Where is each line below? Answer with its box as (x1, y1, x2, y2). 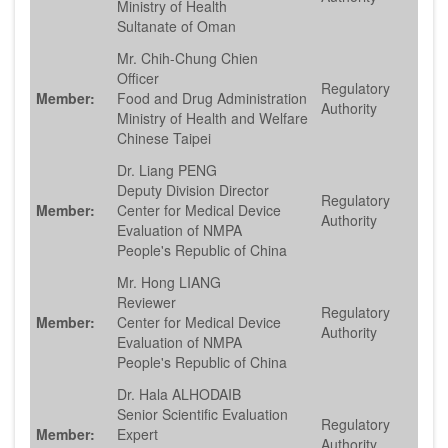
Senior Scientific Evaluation (117, 404, 288, 425)
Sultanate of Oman (117, 16, 236, 37)
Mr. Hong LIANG (117, 272, 221, 293)
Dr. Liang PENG (117, 160, 217, 181)
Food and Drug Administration (117, 88, 307, 109)
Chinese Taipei (117, 128, 211, 149)
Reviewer (117, 292, 176, 313)
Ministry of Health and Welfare (117, 108, 308, 129)
